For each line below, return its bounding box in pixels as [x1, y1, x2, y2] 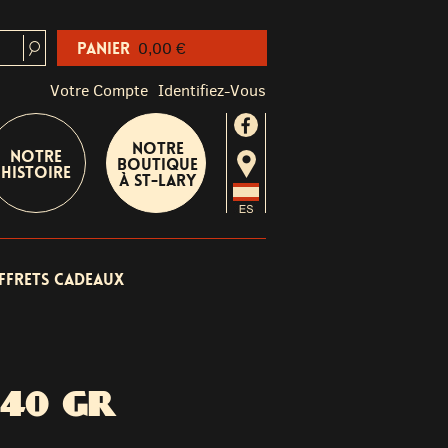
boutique [117, 154, 198, 175]
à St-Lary [119, 170, 196, 191]
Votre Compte [50, 80, 148, 101]
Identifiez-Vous [158, 80, 266, 101]
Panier [77, 38, 130, 59]
